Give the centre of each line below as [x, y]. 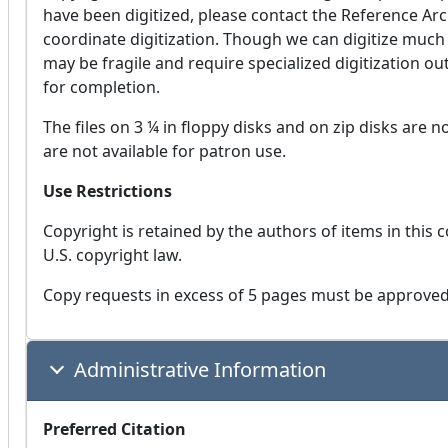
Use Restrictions [107, 191]
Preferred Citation [114, 429]
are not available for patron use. [164, 151]
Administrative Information [200, 370]
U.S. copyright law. [112, 255]
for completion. [101, 87]
